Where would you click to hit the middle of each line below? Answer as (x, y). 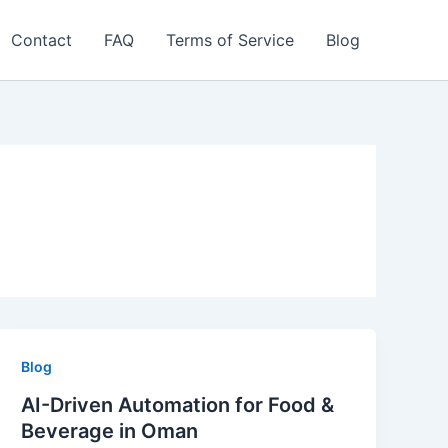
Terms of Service (230, 40)
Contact (41, 40)
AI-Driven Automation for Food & (178, 404)
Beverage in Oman (110, 430)
